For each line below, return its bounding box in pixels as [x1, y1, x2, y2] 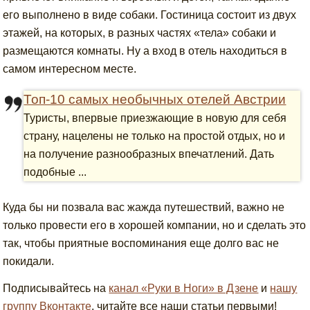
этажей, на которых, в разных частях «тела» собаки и [3, 27, 277, 39]
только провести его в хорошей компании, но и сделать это [3, 219, 307, 232]
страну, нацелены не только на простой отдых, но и [24, 130, 286, 143]
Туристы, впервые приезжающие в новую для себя [24, 112, 287, 125]
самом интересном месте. [3, 63, 137, 75]
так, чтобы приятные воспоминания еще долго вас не [3, 237, 280, 250]
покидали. [3, 255, 57, 268]
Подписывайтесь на [3, 282, 109, 295]
